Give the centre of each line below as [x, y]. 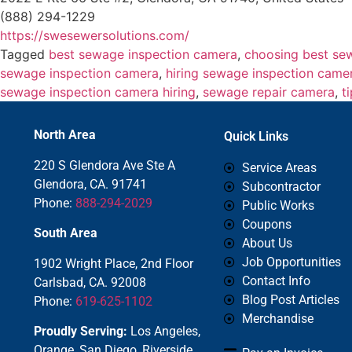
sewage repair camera [269, 92]
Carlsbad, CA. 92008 [90, 282]
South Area [66, 233]
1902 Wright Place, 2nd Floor [114, 263]
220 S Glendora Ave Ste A [104, 165]
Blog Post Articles [290, 300]
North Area [65, 135]
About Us [267, 244]
